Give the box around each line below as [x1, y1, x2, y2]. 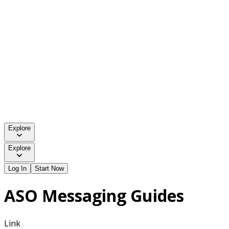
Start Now [35, 164, 64, 172]
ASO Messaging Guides [4, 185, 184, 207]
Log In [8, 164, 27, 172]
